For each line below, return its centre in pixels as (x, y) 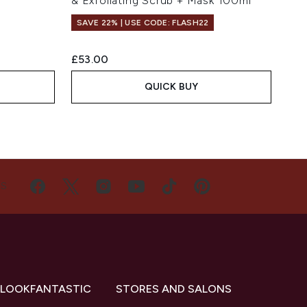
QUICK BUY (171, 87)
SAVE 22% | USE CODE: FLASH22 (143, 23)
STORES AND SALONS (173, 289)
